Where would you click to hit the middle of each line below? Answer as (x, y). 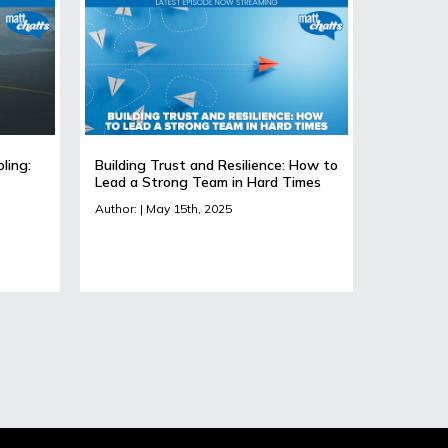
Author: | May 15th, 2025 (163, 208)
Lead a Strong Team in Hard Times (207, 181)
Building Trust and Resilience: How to (216, 164)
